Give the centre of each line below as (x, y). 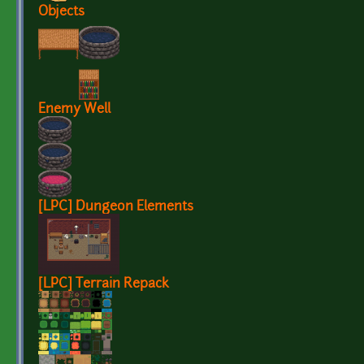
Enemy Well (74, 110)
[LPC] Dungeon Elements (116, 208)
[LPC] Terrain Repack (104, 285)
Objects (61, 13)
